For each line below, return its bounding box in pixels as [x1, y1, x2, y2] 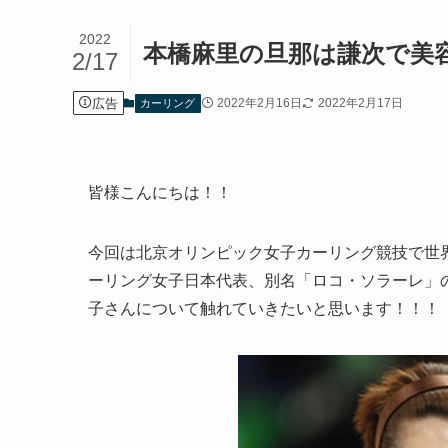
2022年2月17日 [317, 95, 403, 110]
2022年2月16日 [216, 95, 302, 110]
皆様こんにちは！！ [88, 184, 232, 202]
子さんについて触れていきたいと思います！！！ [88, 300, 440, 318]
